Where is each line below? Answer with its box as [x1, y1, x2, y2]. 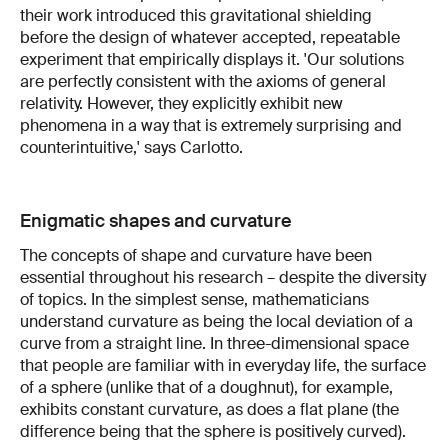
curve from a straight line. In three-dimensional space [20, 332, 409, 354]
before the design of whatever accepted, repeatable [20, 26, 400, 48]
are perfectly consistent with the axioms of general [20, 70, 386, 92]
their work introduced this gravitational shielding [20, 4, 372, 26]
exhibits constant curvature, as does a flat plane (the [20, 398, 399, 420]
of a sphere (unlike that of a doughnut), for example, [20, 376, 393, 398]
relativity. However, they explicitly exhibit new [20, 92, 343, 114]
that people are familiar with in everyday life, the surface [20, 354, 426, 376]
